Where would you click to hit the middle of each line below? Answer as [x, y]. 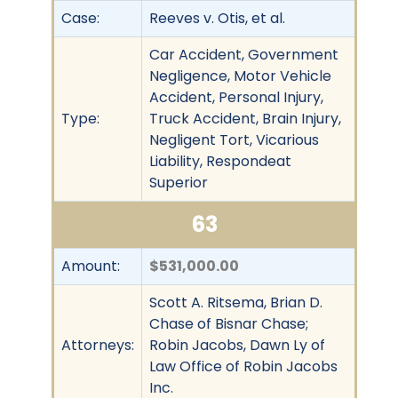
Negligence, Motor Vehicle [240, 76]
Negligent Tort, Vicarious [234, 139]
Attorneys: [98, 345]
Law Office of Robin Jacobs [243, 366]
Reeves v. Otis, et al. [217, 18]
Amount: [91, 266]
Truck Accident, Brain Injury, [245, 118]
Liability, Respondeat [220, 161]
